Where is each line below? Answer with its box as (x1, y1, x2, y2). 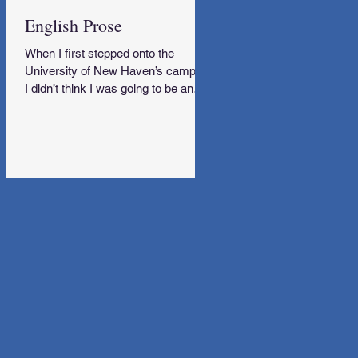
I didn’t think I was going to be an (25, 82, 193, 96)
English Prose (25, 14, 122, 38)
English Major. (25, 99, 98, 113)
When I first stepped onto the (25, 46, 174, 61)
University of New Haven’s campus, (25, 64, 212, 78)
